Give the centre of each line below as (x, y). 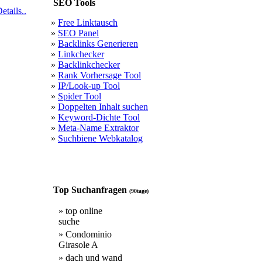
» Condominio (85, 234)
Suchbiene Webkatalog (100, 138)
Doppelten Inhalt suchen (103, 107)
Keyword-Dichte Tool (99, 117)
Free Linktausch (88, 23)
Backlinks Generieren (98, 44)
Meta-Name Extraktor (98, 128)
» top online (80, 211)
